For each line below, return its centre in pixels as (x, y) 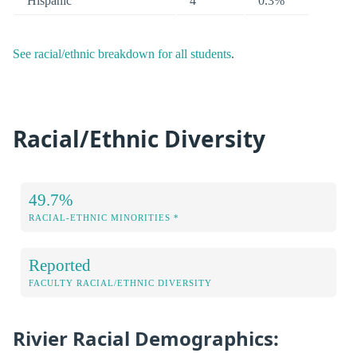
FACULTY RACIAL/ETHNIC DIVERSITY (120, 283)
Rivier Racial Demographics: (146, 339)
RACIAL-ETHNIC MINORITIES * (104, 218)
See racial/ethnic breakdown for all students (122, 54)
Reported (60, 265)
